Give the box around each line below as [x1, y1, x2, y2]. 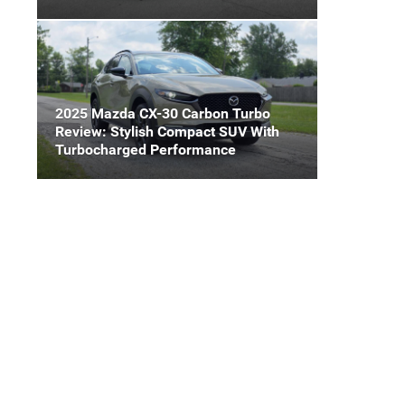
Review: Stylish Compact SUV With [55, 122, 279, 140]
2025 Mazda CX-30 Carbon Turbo [55, 104, 270, 122]
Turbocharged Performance [55, 140, 236, 158]
